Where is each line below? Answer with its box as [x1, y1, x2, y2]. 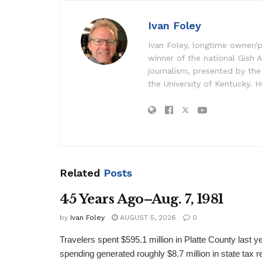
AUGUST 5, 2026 [118, 213, 176, 222]
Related [60, 167, 100, 180]
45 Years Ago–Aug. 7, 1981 [60, 191, 223, 208]
